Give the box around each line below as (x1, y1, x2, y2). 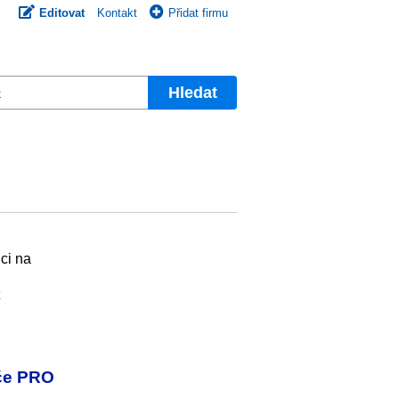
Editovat (39, 6, 85, 20)
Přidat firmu (168, 6, 228, 20)
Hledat (167, 83, 217, 102)
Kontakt (97, 6, 137, 20)
